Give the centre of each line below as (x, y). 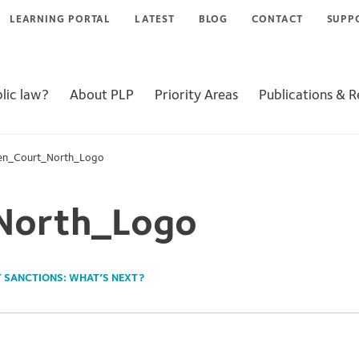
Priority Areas (196, 95)
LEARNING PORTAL (60, 20)
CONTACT (277, 20)
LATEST (155, 20)
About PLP (102, 95)
